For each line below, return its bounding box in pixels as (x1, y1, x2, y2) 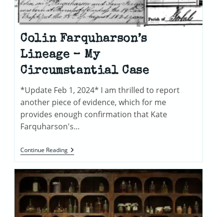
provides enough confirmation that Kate (20, 108, 168, 120)
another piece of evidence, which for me (20, 96, 167, 108)
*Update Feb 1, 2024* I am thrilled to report (20, 84, 180, 95)
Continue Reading (20, 145, 68, 154)
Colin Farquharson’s (20, 33, 147, 45)
